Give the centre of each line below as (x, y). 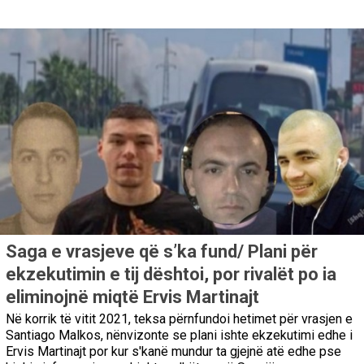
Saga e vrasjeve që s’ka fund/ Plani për (162, 251)
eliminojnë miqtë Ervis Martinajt (132, 297)
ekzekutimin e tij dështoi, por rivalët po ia (171, 274)
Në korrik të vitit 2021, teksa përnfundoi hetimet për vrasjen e (179, 318)
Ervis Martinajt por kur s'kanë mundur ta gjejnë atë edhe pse (173, 351)
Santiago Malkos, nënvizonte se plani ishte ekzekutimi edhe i (179, 335)
